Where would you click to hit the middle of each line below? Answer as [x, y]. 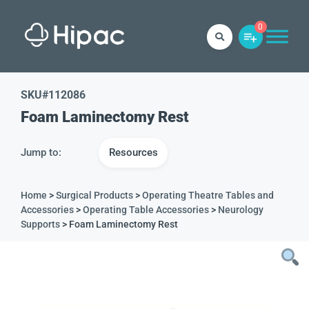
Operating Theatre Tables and [208, 195]
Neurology [241, 210]
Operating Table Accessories [146, 210]
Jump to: [41, 152]
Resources [133, 152]
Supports [40, 224]
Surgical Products [94, 195]
